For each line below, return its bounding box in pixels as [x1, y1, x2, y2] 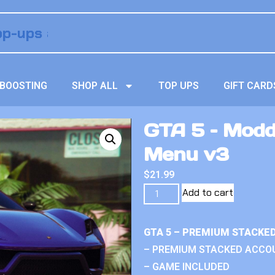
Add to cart [182, 186, 234, 199]
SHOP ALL [72, 80, 118, 91]
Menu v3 [144, 142, 228, 166]
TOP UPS [158, 80, 199, 91]
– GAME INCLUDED [144, 261, 230, 273]
